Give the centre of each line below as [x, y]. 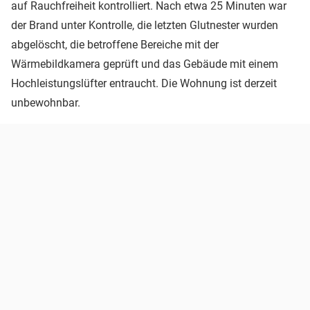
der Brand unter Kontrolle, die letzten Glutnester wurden [145, 25]
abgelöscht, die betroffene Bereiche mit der [115, 44]
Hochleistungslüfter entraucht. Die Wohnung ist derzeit [144, 83]
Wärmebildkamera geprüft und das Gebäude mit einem [145, 64]
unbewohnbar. [47, 102]
